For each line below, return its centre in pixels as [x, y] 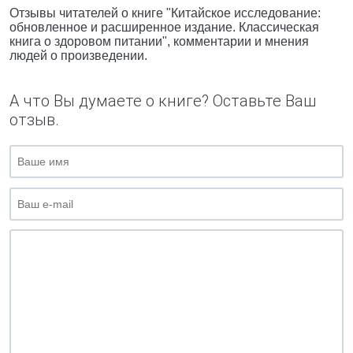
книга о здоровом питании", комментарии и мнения [159, 41]
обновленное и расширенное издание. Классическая [164, 27]
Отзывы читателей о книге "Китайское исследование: [165, 13]
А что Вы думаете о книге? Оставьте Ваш [163, 101]
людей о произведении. [78, 56]
